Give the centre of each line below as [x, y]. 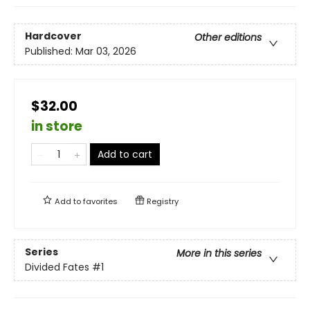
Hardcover [53, 36]
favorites [100, 201]
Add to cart [125, 154]
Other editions [228, 38]
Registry [162, 201]
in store [57, 126]
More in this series [219, 254]
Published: [50, 52]
